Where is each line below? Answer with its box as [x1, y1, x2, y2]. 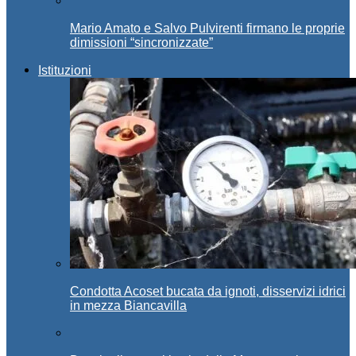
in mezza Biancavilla [70, 298, 187, 312]
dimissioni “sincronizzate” [70, 35, 213, 49]
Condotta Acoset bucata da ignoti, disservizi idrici [70, 284, 346, 298]
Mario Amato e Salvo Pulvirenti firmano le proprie [70, 21, 345, 35]
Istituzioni [38, 63, 91, 77]
